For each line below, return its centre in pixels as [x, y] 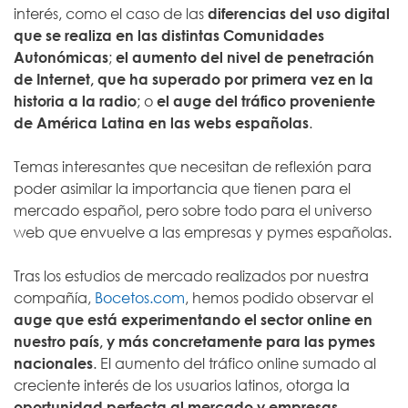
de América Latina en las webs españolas [161, 123]
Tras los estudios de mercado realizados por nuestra [191, 276]
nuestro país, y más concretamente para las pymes [194, 342]
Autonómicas [61, 57]
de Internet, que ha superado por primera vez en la [194, 79]
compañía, [54, 298]
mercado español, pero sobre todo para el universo [193, 210]
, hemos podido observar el [279, 298]
